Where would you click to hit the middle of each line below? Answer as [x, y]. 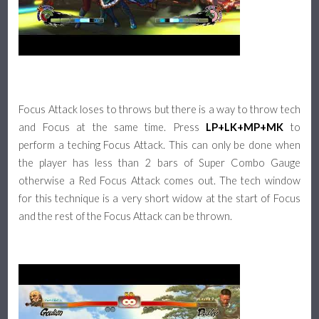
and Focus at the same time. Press [113, 127]
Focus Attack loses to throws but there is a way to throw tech [159, 109]
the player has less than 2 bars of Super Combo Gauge [159, 162]
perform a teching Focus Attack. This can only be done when [159, 145]
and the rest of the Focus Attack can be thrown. [126, 216]
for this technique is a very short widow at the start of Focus [159, 198]
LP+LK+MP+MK [245, 127]
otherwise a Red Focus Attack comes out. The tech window [159, 180]
